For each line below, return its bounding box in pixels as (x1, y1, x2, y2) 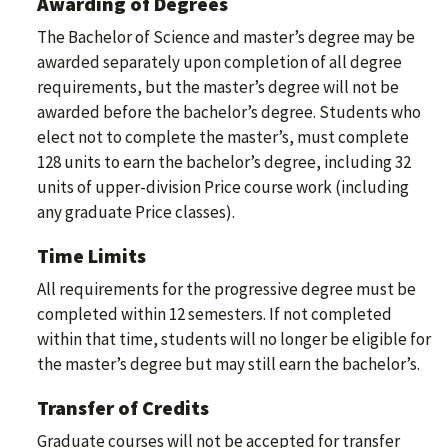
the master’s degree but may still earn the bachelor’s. (37, 353, 420, 376)
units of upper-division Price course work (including (37, 176, 409, 199)
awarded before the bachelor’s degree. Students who (37, 101, 421, 124)
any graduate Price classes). (37, 201, 235, 224)
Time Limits (37, 243, 146, 269)
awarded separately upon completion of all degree (37, 51, 402, 74)
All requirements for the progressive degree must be (37, 278, 416, 301)
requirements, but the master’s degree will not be (37, 76, 399, 99)
